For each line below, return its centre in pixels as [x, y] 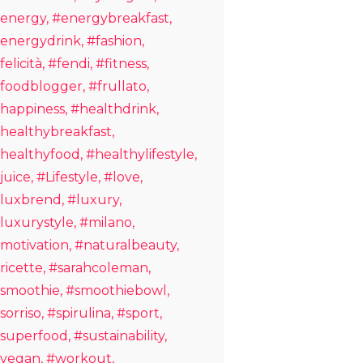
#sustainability [119, 335]
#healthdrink [113, 109]
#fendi [69, 63]
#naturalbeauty [126, 245]
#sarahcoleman [98, 267]
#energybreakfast [111, 18]
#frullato [117, 86]
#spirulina [79, 313]
